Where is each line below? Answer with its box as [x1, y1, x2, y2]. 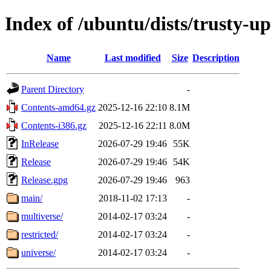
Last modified [104, 52, 161, 63]
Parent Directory [21, 83, 84, 94]
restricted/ [21, 229, 58, 240]
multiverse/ [21, 211, 63, 221]
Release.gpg [21, 174, 68, 185]
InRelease [21, 138, 59, 149]
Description [192, 52, 240, 63]
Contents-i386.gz [21, 120, 87, 131]
